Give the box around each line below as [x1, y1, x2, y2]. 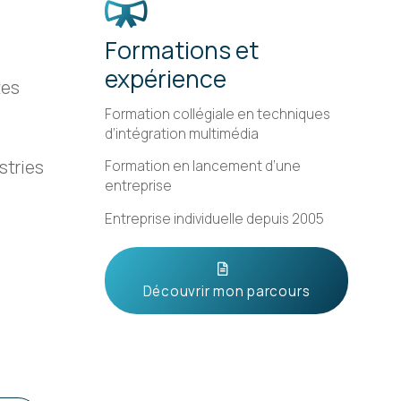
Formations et [104, 33, 259, 66]
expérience [104, 62, 226, 95]
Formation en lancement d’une [104, 157, 301, 176]
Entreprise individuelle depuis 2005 [104, 209, 324, 228]
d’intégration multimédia [104, 124, 259, 144]
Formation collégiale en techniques [104, 105, 330, 124]
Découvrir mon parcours [142, 282, 311, 302]
